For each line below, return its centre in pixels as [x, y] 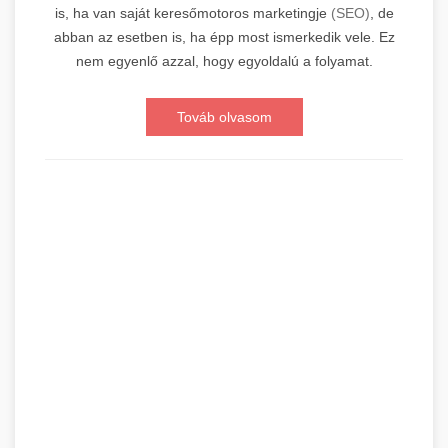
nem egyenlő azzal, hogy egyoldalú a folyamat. [224, 60]
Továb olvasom [224, 116]
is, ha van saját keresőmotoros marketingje [192, 12]
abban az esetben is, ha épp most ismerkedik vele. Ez [224, 36]
